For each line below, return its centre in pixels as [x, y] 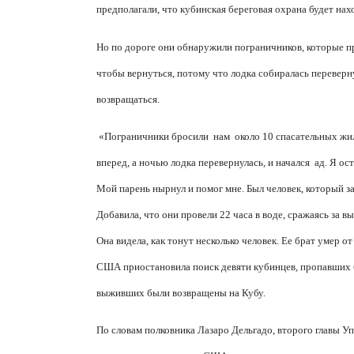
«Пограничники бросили [154, 137]
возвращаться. [128, 99]
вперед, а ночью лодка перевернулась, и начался [204, 163]
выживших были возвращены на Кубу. [181, 293]
